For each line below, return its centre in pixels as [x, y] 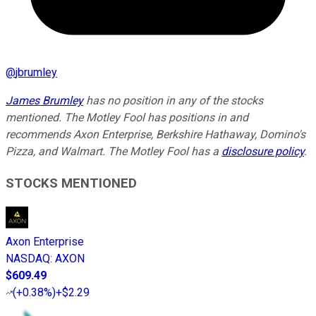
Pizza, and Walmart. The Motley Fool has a [114, 151]
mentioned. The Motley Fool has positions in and [127, 117]
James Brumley [44, 100]
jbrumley [36, 72]
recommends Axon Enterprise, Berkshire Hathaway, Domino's [156, 134]
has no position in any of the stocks [173, 100]
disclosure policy [263, 151]
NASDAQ [28, 259]
